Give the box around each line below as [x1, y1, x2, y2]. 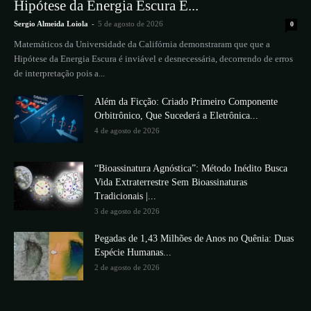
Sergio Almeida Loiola [14, 19, 88, 28]
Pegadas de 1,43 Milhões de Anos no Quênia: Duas [94, 233, 294, 244]
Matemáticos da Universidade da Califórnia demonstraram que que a [14, 38, 270, 49]
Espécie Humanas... [94, 246, 171, 258]
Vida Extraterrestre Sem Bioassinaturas [94, 176, 247, 187]
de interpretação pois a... [14, 67, 105, 78]
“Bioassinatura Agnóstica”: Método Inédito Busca [94, 162, 287, 174]
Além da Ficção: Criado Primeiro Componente [94, 96, 278, 107]
